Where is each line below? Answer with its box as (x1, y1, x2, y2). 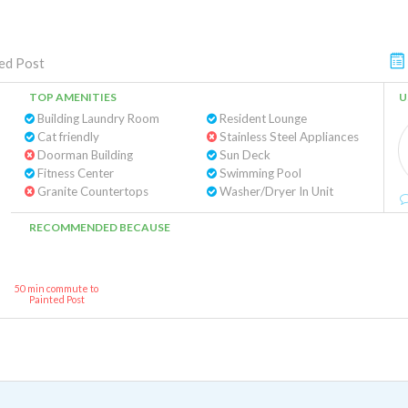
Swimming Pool (216, 166, 301, 180)
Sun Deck (216, 148, 270, 162)
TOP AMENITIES (29, 90, 117, 104)
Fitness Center (35, 166, 114, 180)
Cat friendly (35, 129, 99, 144)
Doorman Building (35, 148, 133, 162)
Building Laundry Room (35, 111, 159, 126)
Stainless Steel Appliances (216, 129, 359, 144)
